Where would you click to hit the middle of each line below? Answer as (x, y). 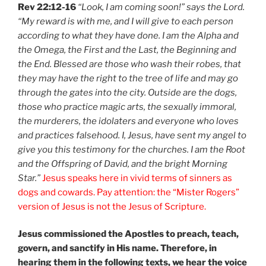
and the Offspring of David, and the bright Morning (123, 164)
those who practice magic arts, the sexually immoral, (127, 107)
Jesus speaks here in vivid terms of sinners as (136, 178)
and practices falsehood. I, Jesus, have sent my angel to (132, 135)
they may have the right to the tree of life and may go (128, 78)
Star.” (29, 178)
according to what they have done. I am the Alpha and (128, 35)
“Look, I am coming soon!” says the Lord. (161, 7)
